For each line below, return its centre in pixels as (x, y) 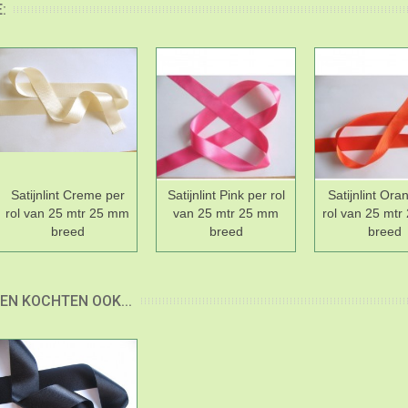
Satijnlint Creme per (67, 195)
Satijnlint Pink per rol (226, 195)
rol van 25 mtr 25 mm (67, 214)
